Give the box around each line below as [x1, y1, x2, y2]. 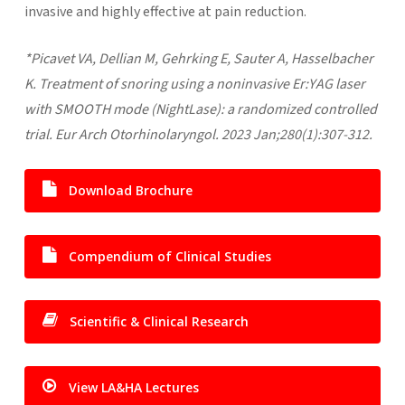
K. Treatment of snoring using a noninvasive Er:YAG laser [24, 73, 365, 94]
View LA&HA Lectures [68, 378, 199, 396]
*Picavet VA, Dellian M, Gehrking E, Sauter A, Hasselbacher [24, 48, 373, 69]
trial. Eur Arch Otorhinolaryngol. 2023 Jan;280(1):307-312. [24, 124, 372, 145]
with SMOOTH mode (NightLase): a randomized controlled [24, 99, 377, 119]
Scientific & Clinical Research [69, 312, 249, 330]
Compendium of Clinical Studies [68, 247, 271, 265]
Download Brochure [68, 181, 193, 199]
